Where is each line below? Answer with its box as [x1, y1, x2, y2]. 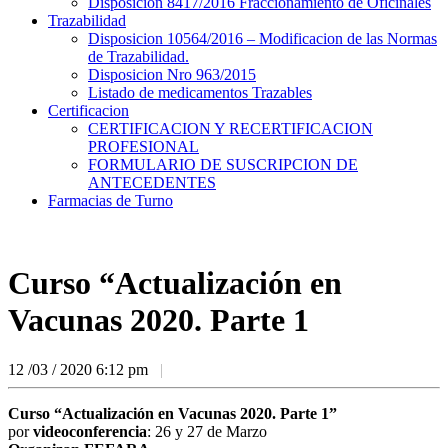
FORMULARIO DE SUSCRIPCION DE [88, 156, 358, 173]
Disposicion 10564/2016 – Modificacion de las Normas [88, 30, 437, 47]
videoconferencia [33, 422, 147, 440]
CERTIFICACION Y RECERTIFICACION [88, 120, 373, 137]
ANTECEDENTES [88, 174, 216, 191]
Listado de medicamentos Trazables [88, 84, 312, 101]
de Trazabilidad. [88, 48, 189, 65]
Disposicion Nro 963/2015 [88, 66, 256, 83]
